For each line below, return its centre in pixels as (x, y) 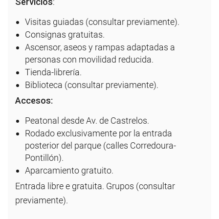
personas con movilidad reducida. (89, 59)
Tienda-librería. (53, 72)
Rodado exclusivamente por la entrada (99, 133)
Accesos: (34, 100)
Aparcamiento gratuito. (69, 170)
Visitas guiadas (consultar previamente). (102, 22)
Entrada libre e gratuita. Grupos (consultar (95, 186)
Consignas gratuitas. (65, 34)
